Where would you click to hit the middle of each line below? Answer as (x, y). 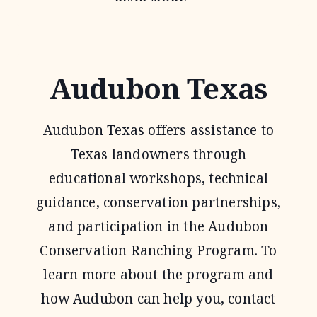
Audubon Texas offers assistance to (158, 130)
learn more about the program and (158, 275)
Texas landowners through (158, 154)
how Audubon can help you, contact (158, 299)
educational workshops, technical (158, 178)
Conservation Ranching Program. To (158, 250)
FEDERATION (225, 44)
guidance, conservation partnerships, (158, 202)
